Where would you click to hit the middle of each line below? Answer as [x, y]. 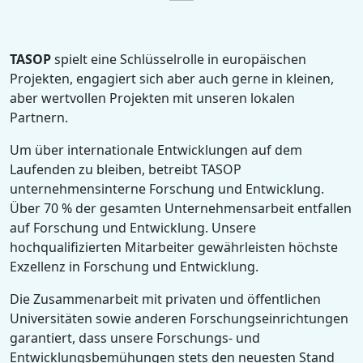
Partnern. [39, 117]
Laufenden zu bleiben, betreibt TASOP [126, 169]
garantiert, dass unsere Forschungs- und [135, 337]
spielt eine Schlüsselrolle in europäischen [180, 59]
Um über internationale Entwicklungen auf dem [156, 149]
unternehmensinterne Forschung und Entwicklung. [167, 188]
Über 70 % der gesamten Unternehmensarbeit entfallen [181, 208]
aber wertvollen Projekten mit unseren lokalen [152, 98]
